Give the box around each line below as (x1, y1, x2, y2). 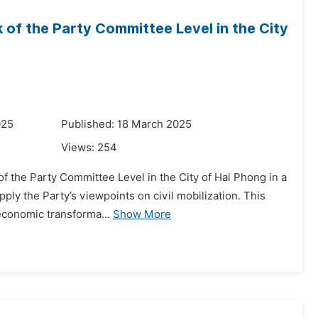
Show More (113, 208, 171, 221)
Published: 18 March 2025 (61, 118, 192, 131)
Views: (61, 141, 97, 154)
